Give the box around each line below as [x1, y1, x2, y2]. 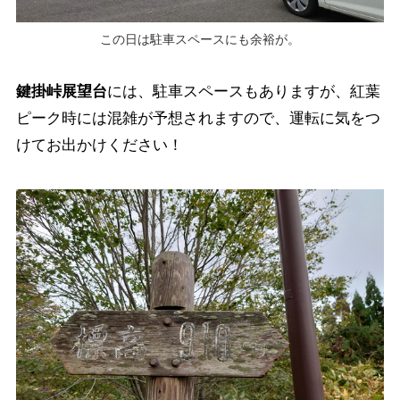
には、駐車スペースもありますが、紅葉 [106, 83, 380, 101]
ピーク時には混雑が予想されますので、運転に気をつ [15, 110, 380, 128]
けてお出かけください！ [15, 137, 183, 154]
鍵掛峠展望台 [15, 83, 107, 101]
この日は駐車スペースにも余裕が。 [100, 33, 300, 47]
